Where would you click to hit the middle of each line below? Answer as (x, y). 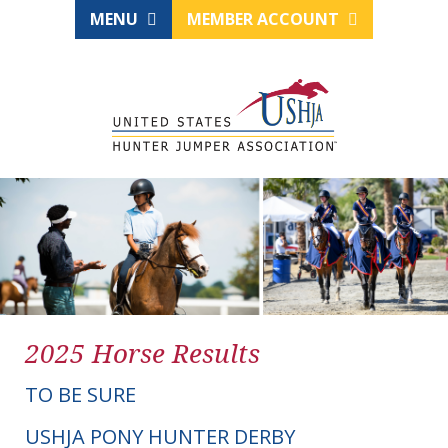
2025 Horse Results (142, 353)
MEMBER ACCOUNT (265, 19)
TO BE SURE (80, 395)
